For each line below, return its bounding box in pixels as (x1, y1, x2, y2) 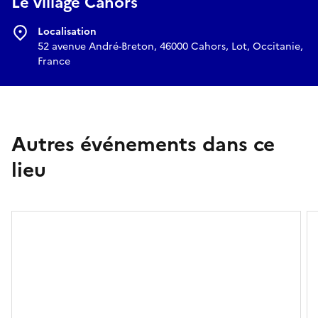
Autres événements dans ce (11, 128, 275, 159)
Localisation (38, 23, 97, 39)
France (38, 53, 70, 69)
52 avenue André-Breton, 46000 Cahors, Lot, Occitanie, (38, 38, 303, 54)
